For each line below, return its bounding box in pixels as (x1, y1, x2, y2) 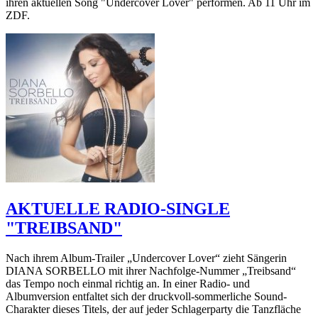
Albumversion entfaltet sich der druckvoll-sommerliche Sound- (6, 290, 287, 303)
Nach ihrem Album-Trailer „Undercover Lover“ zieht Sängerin (6, 252, 287, 265)
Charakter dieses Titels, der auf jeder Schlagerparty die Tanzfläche (6, 303, 301, 316)
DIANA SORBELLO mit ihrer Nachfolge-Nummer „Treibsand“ (6, 265, 296, 278)
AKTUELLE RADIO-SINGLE (6, 199, 230, 219)
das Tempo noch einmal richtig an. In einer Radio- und (6, 278, 250, 290)
